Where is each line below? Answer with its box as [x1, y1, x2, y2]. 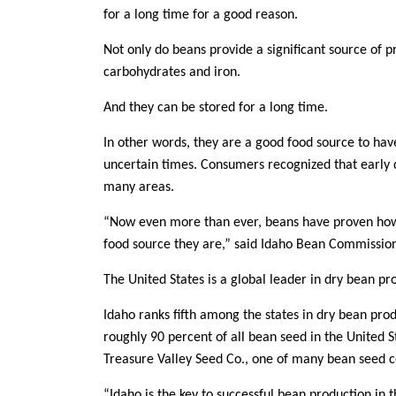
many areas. [103, 180, 174, 194]
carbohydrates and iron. [103, 65, 240, 80]
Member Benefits [13, 17, 119, 32]
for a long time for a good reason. [103, 8, 298, 22]
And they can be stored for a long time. [103, 101, 328, 115]
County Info [13, 208, 85, 223]
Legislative [13, 65, 81, 80]
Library [13, 255, 57, 270]
